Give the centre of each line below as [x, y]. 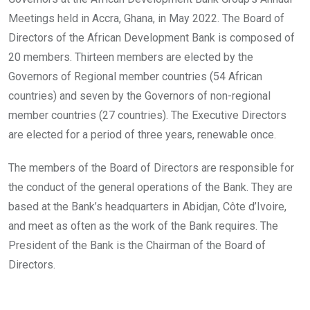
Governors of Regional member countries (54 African [135, 76]
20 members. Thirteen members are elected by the [131, 57]
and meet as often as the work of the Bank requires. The [143, 226]
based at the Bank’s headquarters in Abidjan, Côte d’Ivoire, [147, 206]
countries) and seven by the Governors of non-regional [139, 95]
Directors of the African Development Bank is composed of [152, 37]
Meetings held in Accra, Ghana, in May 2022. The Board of [146, 18]
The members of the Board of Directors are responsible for [151, 167]
